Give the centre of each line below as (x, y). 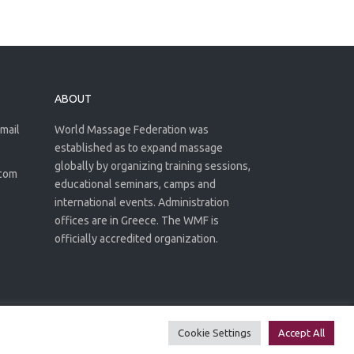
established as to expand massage (138, 148)
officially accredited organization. (136, 239)
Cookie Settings (215, 333)
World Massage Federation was (131, 130)
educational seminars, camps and (135, 184)
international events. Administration (141, 202)
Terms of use (255, 332)
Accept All (301, 333)
